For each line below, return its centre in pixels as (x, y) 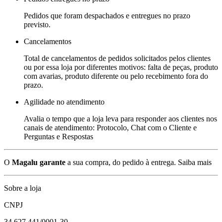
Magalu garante (39, 162)
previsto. (37, 24)
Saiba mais (195, 162)
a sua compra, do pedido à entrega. (121, 162)
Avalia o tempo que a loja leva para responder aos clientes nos (120, 118)
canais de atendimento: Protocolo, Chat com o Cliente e (110, 127)
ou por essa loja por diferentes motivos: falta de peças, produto (121, 67)
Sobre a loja (23, 188)
